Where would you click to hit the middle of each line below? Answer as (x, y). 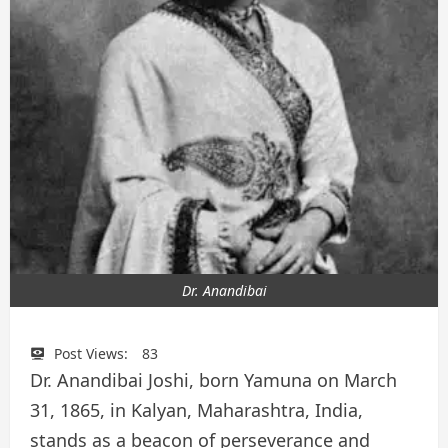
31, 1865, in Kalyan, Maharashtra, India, (196, 410)
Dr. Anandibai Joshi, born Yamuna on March (213, 380)
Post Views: (91, 353)
